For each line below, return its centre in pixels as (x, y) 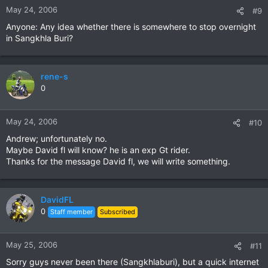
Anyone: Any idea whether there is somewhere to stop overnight (131, 27)
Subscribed (118, 212)
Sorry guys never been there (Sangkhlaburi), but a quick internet (133, 262)
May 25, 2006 (32, 245)
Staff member (71, 212)
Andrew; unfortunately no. (57, 138)
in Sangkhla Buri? (39, 38)
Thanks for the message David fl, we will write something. (118, 161)
